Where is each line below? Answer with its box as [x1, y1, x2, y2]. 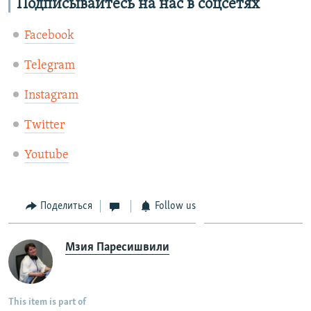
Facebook [24, 29, 74, 43]
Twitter [24, 119, 65, 133]
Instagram [24, 89, 78, 103]
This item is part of [8, 296, 86, 308]
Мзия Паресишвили [65, 240, 169, 254]
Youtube [24, 149, 69, 162]
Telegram [24, 59, 75, 73]
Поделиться [40, 201, 92, 212]
